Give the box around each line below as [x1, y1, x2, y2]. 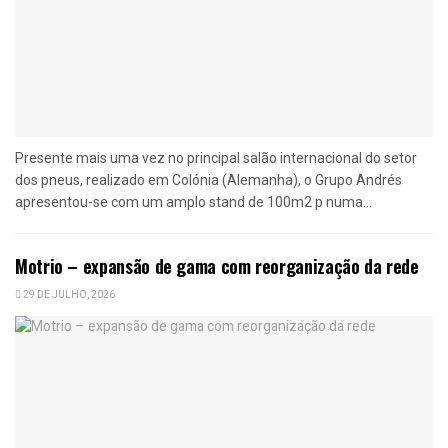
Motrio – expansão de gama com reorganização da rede [15, 252, 419, 279]
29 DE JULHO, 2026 [21, 287, 115, 302]
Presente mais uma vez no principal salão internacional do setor [15, 149, 417, 166]
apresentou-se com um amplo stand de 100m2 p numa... [15, 193, 372, 210]
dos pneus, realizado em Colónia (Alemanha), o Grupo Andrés [15, 171, 402, 188]
